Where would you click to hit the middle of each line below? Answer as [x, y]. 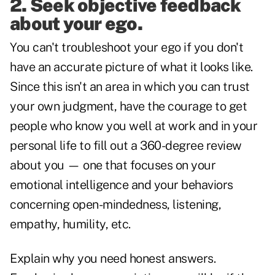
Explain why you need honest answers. [113, 259]
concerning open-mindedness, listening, [115, 205]
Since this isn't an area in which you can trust [130, 87]
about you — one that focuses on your [113, 165]
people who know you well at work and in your [134, 126]
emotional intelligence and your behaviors [122, 185]
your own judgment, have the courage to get [128, 107]
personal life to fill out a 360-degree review [126, 146]
